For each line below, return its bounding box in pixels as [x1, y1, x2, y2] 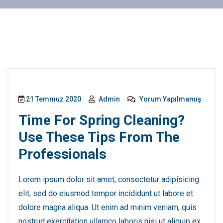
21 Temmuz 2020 [24, 95, 81, 103]
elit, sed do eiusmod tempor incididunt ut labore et [18, 189, 193, 198]
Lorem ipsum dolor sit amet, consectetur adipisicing [18, 175, 199, 184]
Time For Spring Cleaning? [18, 112, 185, 128]
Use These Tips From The [18, 129, 180, 145]
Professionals [18, 146, 107, 162]
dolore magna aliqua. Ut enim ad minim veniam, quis [18, 203, 197, 212]
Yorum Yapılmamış [138, 95, 201, 103]
